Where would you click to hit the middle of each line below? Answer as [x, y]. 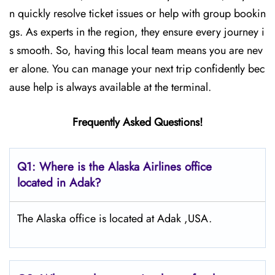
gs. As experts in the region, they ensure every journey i [137, 32]
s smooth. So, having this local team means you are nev [136, 50]
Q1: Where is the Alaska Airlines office [114, 167]
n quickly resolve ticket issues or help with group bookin [137, 14]
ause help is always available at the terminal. [110, 87]
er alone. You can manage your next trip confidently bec [137, 69]
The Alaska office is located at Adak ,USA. [116, 219]
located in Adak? [61, 183]
